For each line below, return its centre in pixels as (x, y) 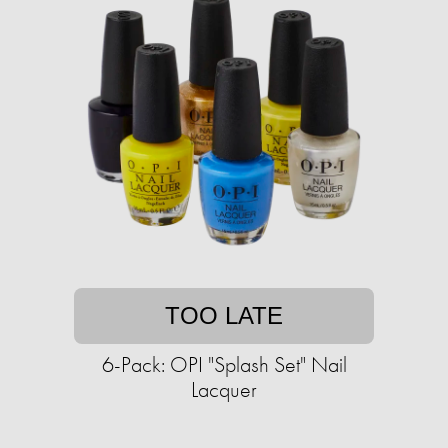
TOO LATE (224, 315)
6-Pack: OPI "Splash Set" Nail (224, 364)
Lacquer (224, 389)
